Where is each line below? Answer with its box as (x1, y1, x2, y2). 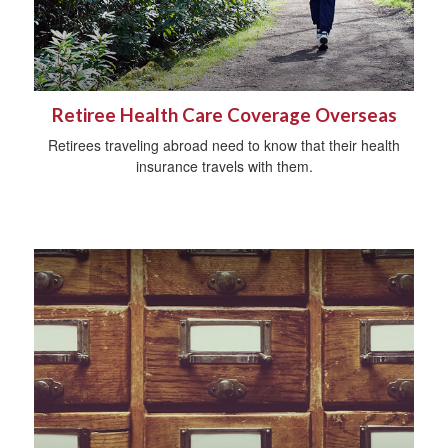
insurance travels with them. (135, 155, 313, 176)
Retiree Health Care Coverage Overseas (51, 103, 397, 126)
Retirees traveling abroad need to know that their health (48, 134, 400, 155)
